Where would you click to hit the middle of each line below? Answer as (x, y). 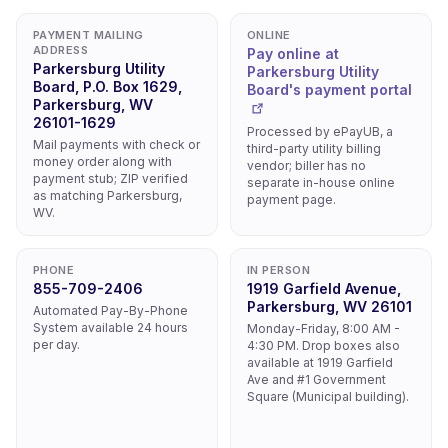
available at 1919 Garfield (320, 362)
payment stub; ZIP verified (110, 178)
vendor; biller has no (306, 165)
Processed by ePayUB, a (320, 131)
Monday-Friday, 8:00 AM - (323, 328)
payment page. (291, 199)
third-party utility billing (314, 148)
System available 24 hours (110, 327)
